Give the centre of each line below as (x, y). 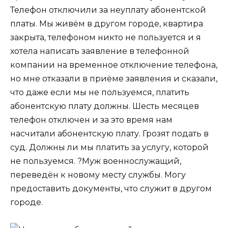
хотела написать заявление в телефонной (100, 51)
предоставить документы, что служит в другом (111, 189)
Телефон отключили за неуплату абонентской (108, 10)
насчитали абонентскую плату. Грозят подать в (109, 134)
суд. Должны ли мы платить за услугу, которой (109, 148)
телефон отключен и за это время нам (91, 120)
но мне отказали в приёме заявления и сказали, (114, 79)
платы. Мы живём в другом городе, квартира (107, 24)
